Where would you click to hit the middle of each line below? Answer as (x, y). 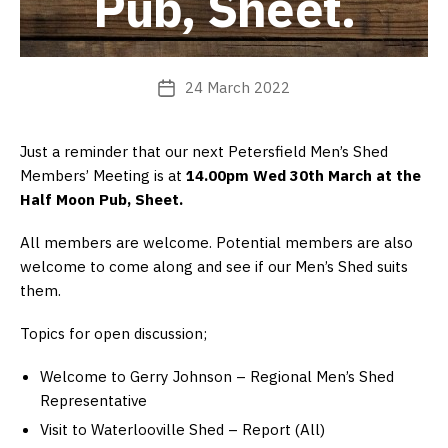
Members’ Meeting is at (101, 175)
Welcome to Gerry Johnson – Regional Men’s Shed (217, 375)
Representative (93, 399)
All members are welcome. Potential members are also (216, 242)
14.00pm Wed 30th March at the (301, 175)
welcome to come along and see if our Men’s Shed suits (214, 266)
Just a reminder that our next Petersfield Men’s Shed (204, 151)
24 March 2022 (237, 88)
